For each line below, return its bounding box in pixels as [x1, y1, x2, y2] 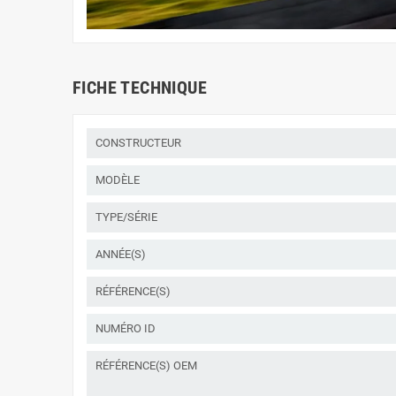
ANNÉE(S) [95, 247, 146, 261]
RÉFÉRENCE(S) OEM [95, 358, 197, 372]
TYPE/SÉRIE [95, 209, 157, 224]
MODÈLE [95, 172, 140, 187]
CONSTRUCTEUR [95, 135, 181, 149]
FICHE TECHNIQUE [72, 76, 207, 98]
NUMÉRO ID [95, 321, 156, 335]
